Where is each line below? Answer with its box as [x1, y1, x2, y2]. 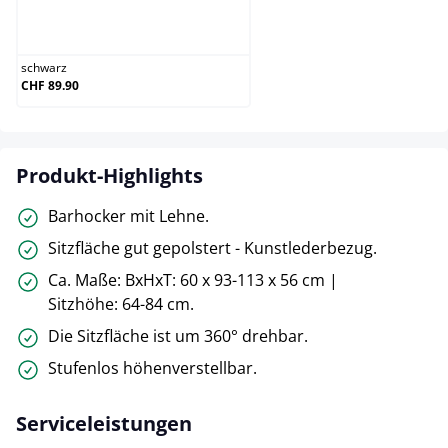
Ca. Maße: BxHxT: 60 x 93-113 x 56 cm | [48, 268, 338, 291]
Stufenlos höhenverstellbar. [48, 356, 257, 379]
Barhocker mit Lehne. [48, 204, 209, 227]
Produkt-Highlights [16, 161, 203, 189]
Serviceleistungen [16, 409, 192, 437]
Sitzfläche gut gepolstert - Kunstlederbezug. [48, 236, 377, 259]
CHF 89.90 [21, 76, 79, 94]
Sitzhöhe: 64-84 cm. [48, 292, 194, 315]
